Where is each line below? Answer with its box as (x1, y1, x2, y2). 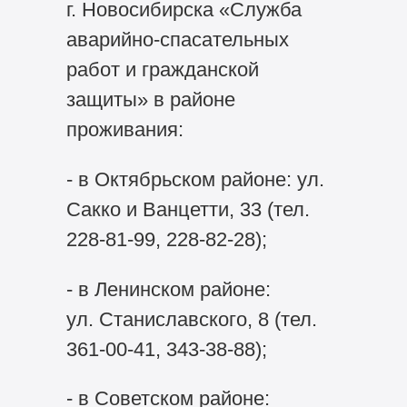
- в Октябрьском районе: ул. (65, 167, 324, 191)
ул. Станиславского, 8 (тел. (65, 307, 317, 331)
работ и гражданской (65, 57, 259, 81)
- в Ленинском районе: (65, 277, 271, 301)
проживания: (65, 117, 184, 141)
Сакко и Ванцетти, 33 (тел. (65, 197, 310, 221)
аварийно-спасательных (65, 27, 289, 51)
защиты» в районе (65, 87, 235, 111)
